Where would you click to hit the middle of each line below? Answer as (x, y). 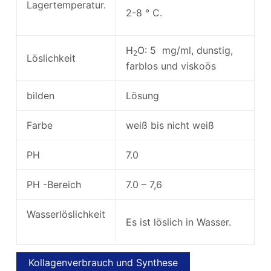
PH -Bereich (54, 184)
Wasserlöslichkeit (66, 214)
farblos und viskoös (171, 66)
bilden (43, 95)
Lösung (142, 95)
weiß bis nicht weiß (170, 125)
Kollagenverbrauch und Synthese (103, 263)
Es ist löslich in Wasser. (178, 222)
